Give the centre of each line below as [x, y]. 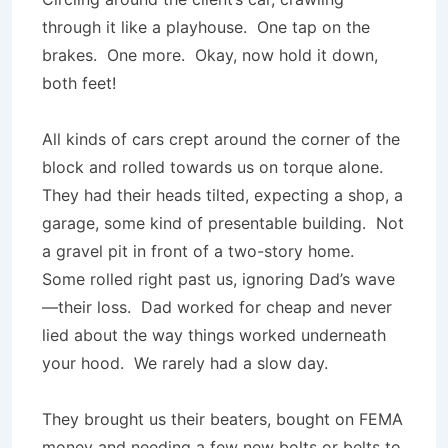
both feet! [79, 83]
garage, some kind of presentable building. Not [223, 223]
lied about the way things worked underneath [214, 335]
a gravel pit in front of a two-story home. [200, 251]
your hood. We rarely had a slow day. [185, 363]
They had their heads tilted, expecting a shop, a [222, 195]
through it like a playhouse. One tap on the [206, 27]
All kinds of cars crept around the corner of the [221, 139]
